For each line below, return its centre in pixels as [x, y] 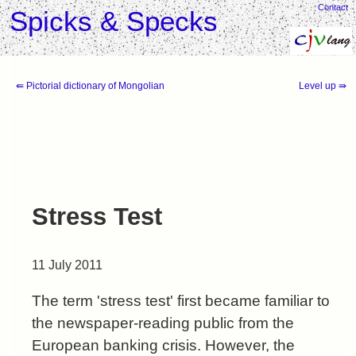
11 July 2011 [67, 265]
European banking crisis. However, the [163, 346]
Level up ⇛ [322, 86]
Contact [333, 7]
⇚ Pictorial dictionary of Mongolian [90, 86]
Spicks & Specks [114, 21]
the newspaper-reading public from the [163, 323]
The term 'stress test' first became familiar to [181, 301]
